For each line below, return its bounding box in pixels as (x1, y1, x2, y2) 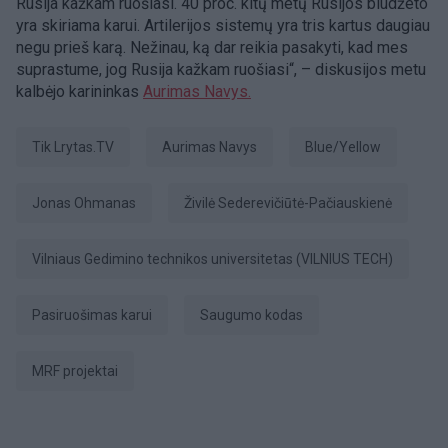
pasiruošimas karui (41, 307, 152, 323)
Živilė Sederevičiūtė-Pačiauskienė (192, 195, 392, 211)
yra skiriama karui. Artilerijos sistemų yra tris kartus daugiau (16, 16, 430, 35)
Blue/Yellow (314, 139, 381, 155)
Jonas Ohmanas (40, 195, 136, 211)
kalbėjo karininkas (16, 82, 143, 101)
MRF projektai (44, 363, 118, 379)
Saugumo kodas (209, 307, 303, 323)
